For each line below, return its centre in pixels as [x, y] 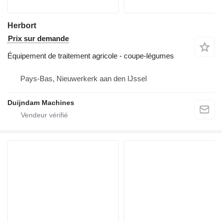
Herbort [22, 26]
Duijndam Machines [41, 103]
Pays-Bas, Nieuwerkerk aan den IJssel [83, 79]
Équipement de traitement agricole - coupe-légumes [91, 56]
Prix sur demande [38, 39]
